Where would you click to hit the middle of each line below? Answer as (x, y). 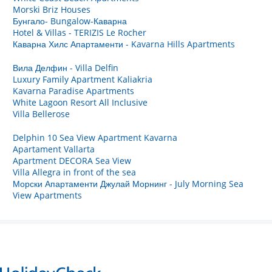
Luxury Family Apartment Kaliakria (83, 79)
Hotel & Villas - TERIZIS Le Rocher (80, 32)
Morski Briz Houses (52, 9)
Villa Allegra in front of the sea (74, 172)
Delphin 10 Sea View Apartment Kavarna (95, 137)
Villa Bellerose (41, 114)
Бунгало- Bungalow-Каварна (70, 21)
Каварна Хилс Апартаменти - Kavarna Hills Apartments (124, 44)
